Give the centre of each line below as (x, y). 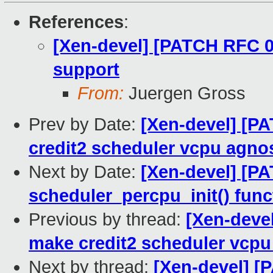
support (86, 70)
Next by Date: (85, 172)
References (76, 22)
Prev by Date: (85, 125)
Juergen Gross (185, 94)
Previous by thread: (107, 220)
